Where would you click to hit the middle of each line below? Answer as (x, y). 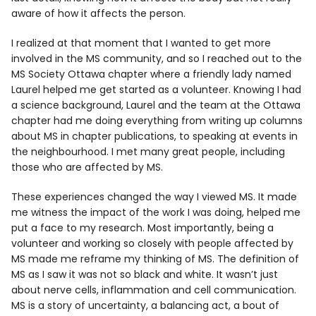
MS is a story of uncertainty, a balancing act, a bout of (146, 305)
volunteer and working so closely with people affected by (153, 243)
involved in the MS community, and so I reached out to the (157, 58)
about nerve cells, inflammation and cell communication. (154, 290)
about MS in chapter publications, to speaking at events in (155, 136)
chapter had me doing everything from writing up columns (157, 120)
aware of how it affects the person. (99, 13)
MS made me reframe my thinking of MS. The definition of (156, 259)
